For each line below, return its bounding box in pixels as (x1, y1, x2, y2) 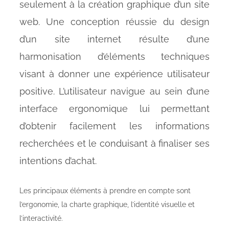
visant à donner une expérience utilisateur (19, 68, 210, 80)
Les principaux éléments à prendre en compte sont (19, 187, 191, 195)
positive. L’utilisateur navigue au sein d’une (19, 86, 210, 97)
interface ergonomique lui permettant (19, 103, 210, 114)
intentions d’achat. (19, 155, 99, 167)
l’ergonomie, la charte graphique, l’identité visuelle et (19, 200, 195, 209)
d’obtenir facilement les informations (19, 121, 210, 132)
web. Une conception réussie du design (19, 16, 210, 28)
